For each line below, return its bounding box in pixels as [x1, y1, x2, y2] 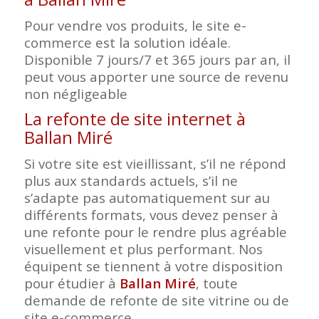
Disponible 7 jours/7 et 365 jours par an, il [23, 51, 291, 69]
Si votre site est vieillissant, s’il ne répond [23, 155, 286, 173]
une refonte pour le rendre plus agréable [23, 223, 287, 241]
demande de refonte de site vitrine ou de [23, 291, 289, 310]
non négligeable [23, 85, 127, 103]
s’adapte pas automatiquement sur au [23, 189, 270, 207]
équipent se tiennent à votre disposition [23, 257, 283, 276]
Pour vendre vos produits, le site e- [23, 16, 246, 35]
